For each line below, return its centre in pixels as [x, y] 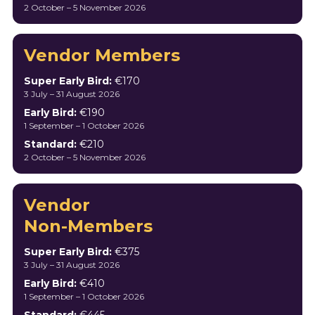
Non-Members [88, 226]
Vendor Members [102, 55]
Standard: [50, 144]
